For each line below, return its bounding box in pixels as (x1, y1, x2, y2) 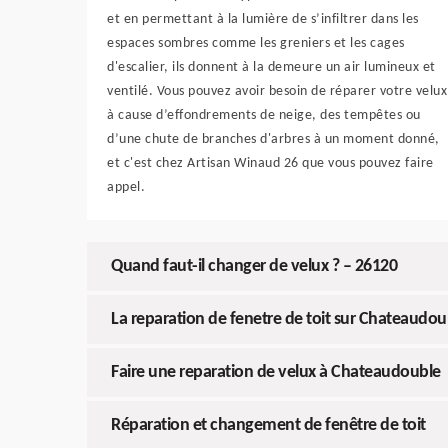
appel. (107, 180, 145, 196)
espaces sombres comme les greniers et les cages (107, 36, 405, 52)
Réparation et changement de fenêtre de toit (111, 416, 426, 436)
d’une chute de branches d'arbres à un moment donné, (107, 132, 440, 148)
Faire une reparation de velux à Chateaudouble (111, 363, 441, 383)
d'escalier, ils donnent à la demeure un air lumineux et (107, 60, 436, 76)
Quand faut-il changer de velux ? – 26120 (111, 257, 397, 277)
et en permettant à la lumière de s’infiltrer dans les (107, 12, 419, 28)
